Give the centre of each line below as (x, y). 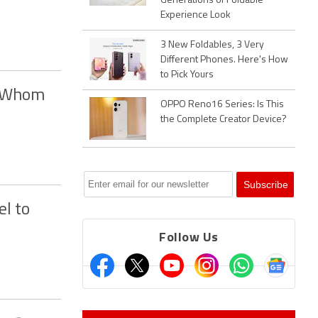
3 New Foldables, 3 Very (212, 45)
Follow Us (189, 238)
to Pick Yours (187, 75)
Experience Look (196, 15)
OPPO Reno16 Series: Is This (222, 105)
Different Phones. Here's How (224, 60)
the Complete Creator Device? (224, 120)
